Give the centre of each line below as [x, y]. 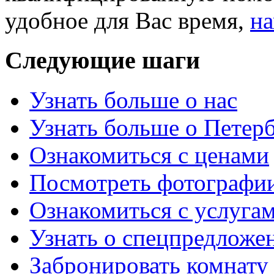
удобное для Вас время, [128, 21]
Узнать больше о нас [133, 100]
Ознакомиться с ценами [149, 155]
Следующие [73, 61]
